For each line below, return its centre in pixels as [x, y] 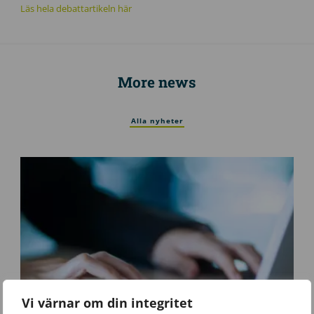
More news [157, 82]
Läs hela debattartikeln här [76, 9]
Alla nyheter [157, 121]
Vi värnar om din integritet [107, 302]
